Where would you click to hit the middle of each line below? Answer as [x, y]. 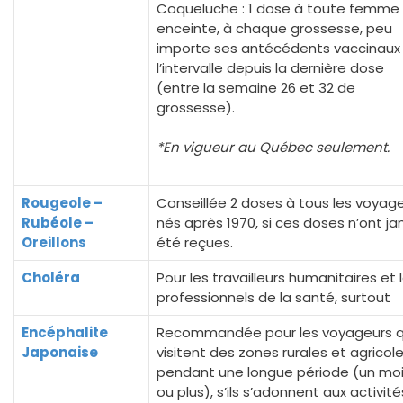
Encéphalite [65, 332]
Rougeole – [62, 203]
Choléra [51, 278]
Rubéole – [58, 223]
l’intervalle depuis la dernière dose [270, 67]
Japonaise [60, 352]
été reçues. [195, 242]
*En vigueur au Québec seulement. [273, 147]
